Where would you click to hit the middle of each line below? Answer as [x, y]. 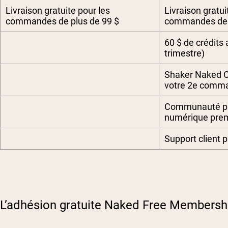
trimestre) [184, 53]
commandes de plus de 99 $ [62, 21]
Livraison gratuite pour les [58, 11]
